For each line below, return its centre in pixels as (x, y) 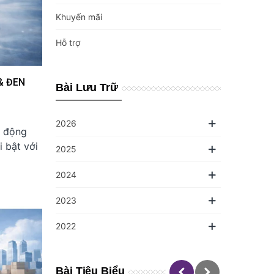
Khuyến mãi (79, 17)
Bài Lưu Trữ (87, 87)
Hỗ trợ (68, 43)
